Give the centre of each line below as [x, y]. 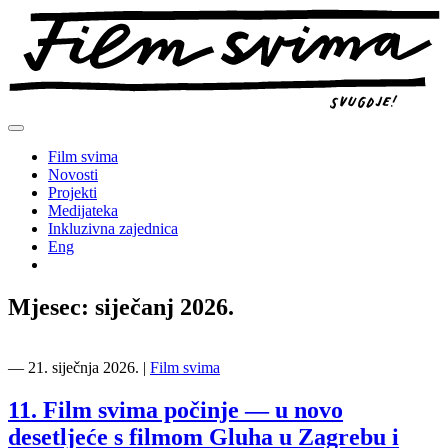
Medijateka [83, 210]
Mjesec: [51, 306]
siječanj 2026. [164, 306]
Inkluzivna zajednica [113, 228]
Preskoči [34, 15]
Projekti [72, 192]
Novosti [73, 174]
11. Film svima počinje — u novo [175, 409]
